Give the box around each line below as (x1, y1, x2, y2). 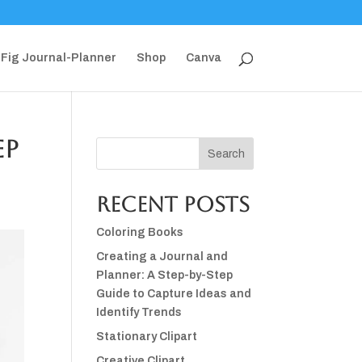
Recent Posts (96, 192, 250, 217)
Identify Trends (96, 306, 183, 318)
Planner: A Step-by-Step (96, 269, 234, 281)
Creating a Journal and (96, 250, 229, 263)
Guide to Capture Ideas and (96, 288, 252, 300)
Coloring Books (96, 226, 184, 238)
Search (207, 147, 245, 160)
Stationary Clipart (96, 330, 198, 343)
